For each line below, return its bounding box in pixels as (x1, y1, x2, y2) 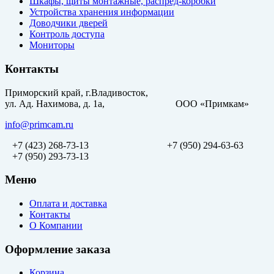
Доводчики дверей (29, 18, 108, 29)
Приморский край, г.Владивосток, (5, 87, 148, 98)
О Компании (29, 220, 83, 231)
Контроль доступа (29, 29, 105, 40)
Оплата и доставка (29, 198, 107, 209)
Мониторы (29, 40, 75, 51)
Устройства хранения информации (29, 7, 174, 18)
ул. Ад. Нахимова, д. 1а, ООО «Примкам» (5, 98, 249, 109)
